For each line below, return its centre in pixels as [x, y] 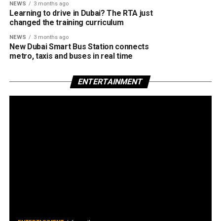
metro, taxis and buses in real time [71, 56]
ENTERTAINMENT [111, 82]
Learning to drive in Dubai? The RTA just [81, 13]
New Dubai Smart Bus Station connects [79, 47]
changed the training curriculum [66, 22]
